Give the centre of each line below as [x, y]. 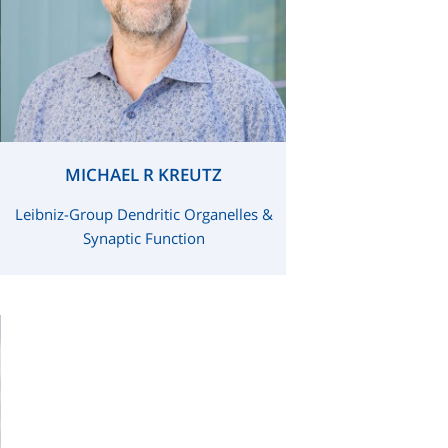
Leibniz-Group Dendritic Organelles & [143, 214]
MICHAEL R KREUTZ [143, 174]
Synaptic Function [143, 238]
